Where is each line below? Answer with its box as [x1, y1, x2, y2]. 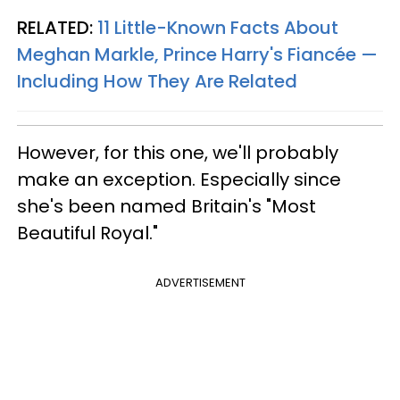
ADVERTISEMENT [154, 273, 246, 291]
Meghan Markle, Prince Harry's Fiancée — [17, 41, 378, 67]
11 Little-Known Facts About [97, 14, 338, 40]
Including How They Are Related [17, 68, 297, 94]
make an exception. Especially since [17, 166, 341, 192]
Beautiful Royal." [17, 220, 158, 246]
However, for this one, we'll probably [17, 139, 338, 165]
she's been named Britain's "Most [17, 193, 316, 219]
